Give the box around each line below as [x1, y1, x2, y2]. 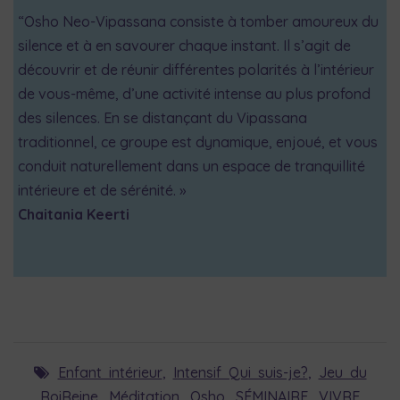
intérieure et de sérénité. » [18, 180, 186, 199]
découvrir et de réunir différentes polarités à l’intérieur [18, 60, 374, 79]
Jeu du [318, 362, 367, 381]
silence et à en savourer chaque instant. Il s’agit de [18, 36, 351, 54]
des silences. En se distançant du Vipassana [18, 108, 307, 127]
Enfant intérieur [57, 362, 162, 381]
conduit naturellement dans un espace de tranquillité [18, 156, 365, 175]
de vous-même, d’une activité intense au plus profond [18, 84, 371, 103]
